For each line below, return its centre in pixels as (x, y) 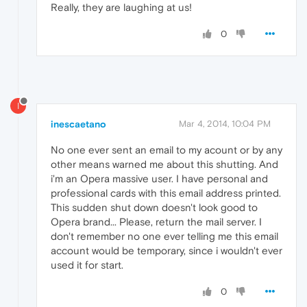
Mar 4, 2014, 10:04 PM (225, 124)
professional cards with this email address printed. (166, 193)
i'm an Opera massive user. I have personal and (159, 179)
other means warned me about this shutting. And (164, 164)
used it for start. (87, 265)
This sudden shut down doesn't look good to (154, 208)
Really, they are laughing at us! (121, 8)
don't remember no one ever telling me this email (164, 236)
